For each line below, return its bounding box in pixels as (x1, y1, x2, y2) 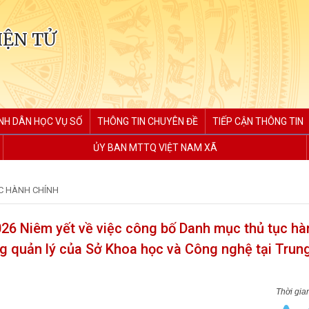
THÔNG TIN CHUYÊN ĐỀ (97, 116, 198, 127)
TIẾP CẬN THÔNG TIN (212, 116, 303, 127)
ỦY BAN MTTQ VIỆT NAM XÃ (92, 142, 217, 153)
